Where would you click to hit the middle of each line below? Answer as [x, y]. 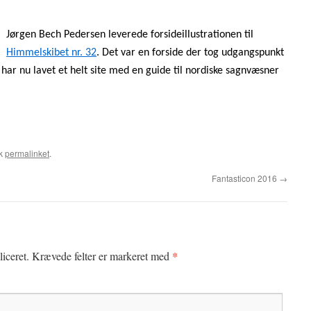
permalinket [27, 153]
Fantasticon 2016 [245, 178]
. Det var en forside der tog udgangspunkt [190, 53]
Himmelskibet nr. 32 [51, 53]
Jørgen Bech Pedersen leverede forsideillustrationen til [130, 35]
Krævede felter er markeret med [102, 256]
